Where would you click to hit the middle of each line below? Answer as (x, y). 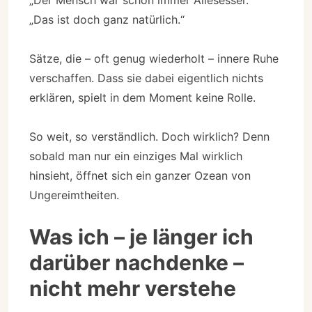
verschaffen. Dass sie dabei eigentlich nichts (146, 78)
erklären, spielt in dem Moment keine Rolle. (142, 97)
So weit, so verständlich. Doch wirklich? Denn (149, 136)
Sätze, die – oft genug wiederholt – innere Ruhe (154, 58)
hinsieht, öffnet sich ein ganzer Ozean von (140, 175)
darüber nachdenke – (136, 262)
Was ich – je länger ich (141, 236)
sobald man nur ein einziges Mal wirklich (136, 156)
